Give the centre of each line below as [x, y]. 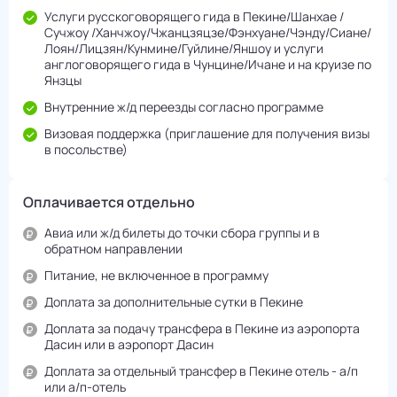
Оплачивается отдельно [109, 202]
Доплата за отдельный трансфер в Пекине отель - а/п [201, 371]
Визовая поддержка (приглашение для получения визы [207, 134]
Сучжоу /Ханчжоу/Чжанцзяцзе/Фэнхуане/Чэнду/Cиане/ [208, 33]
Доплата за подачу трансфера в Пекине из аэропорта [202, 329]
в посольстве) [86, 150]
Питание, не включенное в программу [156, 276]
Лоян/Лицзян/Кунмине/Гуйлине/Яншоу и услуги [184, 49]
